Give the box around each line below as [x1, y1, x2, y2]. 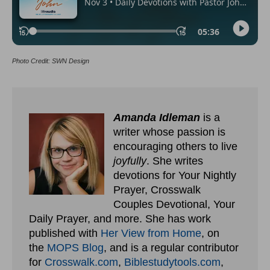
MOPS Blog [47, 241, 104, 254]
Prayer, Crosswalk [113, 183, 201, 196]
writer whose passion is [113, 125, 225, 138]
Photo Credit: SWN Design [12, 57, 89, 64]
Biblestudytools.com [124, 256, 221, 268]
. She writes [146, 154, 203, 167]
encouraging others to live [113, 140, 237, 152]
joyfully [113, 154, 146, 167]
